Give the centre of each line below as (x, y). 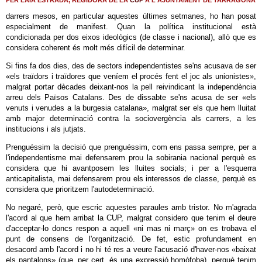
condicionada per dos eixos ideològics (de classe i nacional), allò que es (131, 37)
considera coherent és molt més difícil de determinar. (96, 48)
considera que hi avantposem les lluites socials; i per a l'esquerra (131, 168)
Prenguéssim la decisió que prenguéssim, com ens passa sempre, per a (131, 147)
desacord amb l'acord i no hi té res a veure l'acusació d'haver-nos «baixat (131, 249)
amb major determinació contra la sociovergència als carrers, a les (131, 118)
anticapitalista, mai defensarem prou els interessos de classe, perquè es (131, 179)
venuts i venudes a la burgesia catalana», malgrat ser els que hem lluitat (131, 108)
